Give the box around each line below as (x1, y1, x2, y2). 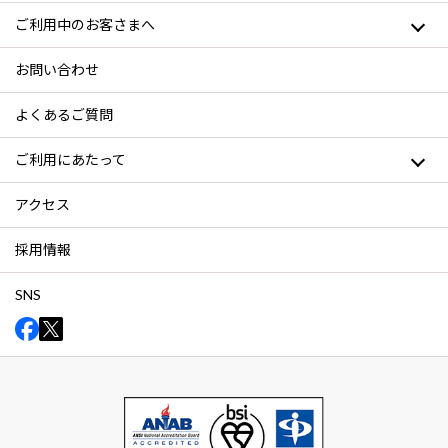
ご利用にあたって (15, 151, 126, 169)
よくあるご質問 (15, 106, 113, 124)
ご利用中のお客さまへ (15, 16, 155, 34)
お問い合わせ (15, 61, 99, 79)
